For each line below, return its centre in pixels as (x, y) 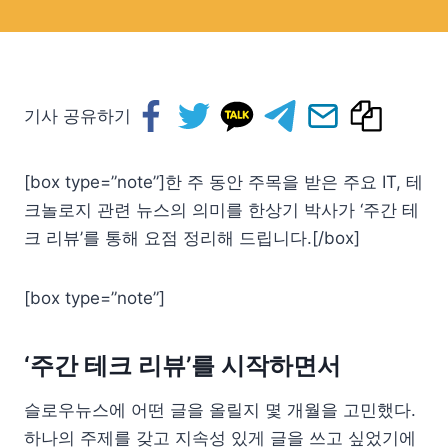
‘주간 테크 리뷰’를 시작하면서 (182, 365)
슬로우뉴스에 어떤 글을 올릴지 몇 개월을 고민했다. (220, 410)
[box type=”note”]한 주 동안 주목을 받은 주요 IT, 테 (223, 182)
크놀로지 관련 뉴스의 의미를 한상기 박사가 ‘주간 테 (221, 210)
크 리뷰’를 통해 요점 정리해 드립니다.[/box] (192, 238)
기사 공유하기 (77, 116)
